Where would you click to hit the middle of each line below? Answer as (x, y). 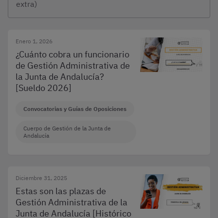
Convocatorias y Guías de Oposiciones (75, 109)
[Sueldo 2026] (44, 88)
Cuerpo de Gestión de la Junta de (67, 128)
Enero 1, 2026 (34, 41)
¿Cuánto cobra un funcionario (73, 54)
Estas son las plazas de (61, 191)
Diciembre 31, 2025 (41, 178)
